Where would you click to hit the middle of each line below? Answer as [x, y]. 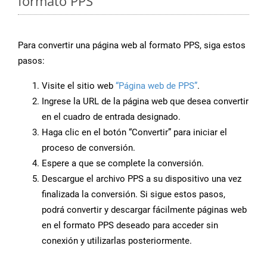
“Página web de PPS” [156, 86]
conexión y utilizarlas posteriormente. [117, 241]
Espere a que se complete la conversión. [123, 164]
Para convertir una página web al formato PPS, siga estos [132, 46]
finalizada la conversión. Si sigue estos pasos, [133, 195]
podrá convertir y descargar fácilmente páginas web [144, 210]
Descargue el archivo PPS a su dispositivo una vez [142, 179]
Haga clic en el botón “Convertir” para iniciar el [134, 133]
